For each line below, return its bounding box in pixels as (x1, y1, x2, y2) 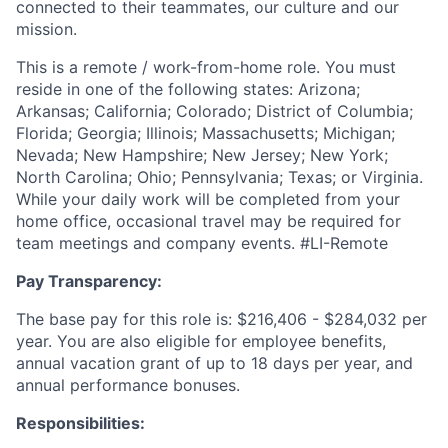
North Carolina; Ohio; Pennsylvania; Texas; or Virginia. (16, 167, 423, 187)
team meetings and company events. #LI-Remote (16, 233, 388, 253)
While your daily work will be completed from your (16, 189, 400, 209)
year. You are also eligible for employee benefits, (16, 331, 386, 351)
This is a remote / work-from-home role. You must (16, 57, 396, 77)
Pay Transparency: (16, 271, 162, 291)
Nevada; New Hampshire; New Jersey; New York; (16, 145, 388, 165)
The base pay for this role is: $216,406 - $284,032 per (16, 309, 427, 329)
